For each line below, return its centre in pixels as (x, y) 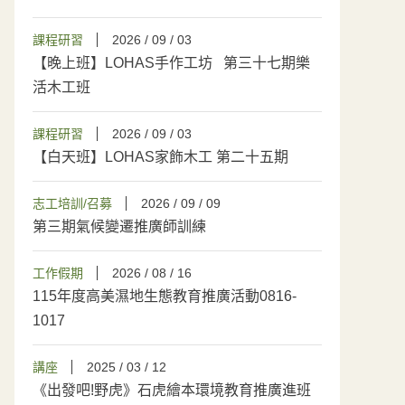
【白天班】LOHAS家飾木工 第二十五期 (162, 157)
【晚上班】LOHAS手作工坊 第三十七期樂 (171, 63)
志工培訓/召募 (72, 203)
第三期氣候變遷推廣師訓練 (119, 226)
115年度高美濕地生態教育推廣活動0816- (165, 296)
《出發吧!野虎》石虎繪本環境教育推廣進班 (172, 390)
